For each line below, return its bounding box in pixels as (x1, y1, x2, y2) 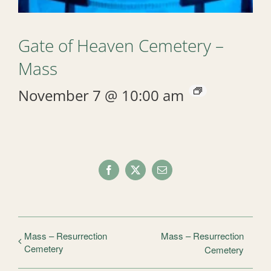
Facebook (108, 169, 146, 179)
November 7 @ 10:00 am (18, 85, 184, 105)
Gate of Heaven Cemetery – (18, 34, 224, 57)
